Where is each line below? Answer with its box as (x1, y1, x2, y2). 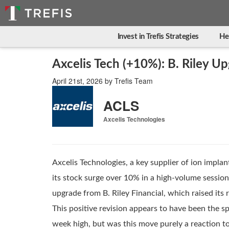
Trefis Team (114, 76, 153, 86)
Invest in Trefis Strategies (117, 33, 199, 40)
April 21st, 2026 (52, 76, 103, 86)
